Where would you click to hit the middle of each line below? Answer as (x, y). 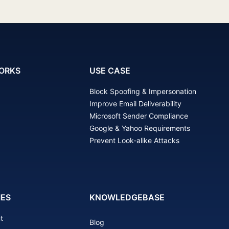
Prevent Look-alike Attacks (134, 140)
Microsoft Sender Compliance (139, 116)
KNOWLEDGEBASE (127, 197)
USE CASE (110, 70)
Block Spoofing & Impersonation (143, 91)
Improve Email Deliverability (135, 103)
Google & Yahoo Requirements (140, 128)
